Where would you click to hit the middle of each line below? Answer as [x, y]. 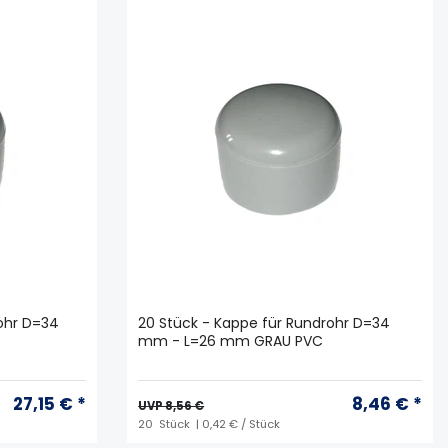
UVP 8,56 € [171, 405]
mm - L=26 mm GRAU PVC [231, 340]
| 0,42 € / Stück [237, 423]
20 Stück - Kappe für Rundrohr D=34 [264, 322]
